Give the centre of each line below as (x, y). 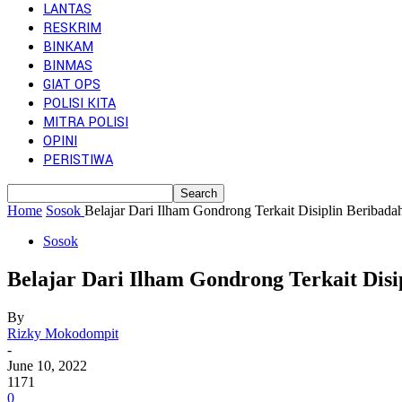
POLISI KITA (79, 104)
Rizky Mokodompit (63, 333)
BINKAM (68, 47)
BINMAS (68, 66)
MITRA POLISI (86, 122)
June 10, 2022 (47, 365)
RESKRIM (72, 28)
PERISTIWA (78, 160)
